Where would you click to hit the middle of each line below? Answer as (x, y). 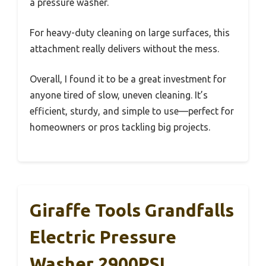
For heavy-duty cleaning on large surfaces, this (130, 32)
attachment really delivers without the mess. (124, 48)
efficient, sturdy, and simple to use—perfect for (132, 111)
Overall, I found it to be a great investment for (128, 79)
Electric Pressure (103, 237)
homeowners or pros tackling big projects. (120, 127)
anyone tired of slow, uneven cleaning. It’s (119, 95)
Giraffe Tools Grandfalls (132, 210)
